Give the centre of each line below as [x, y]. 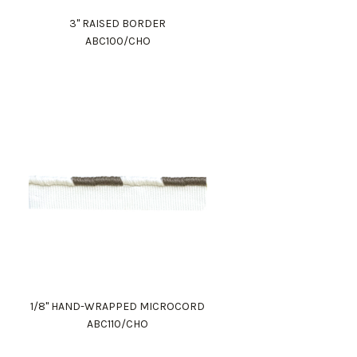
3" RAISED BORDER [118, 24]
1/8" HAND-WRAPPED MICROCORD [118, 307]
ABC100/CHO [118, 41]
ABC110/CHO [118, 324]
